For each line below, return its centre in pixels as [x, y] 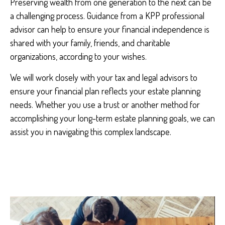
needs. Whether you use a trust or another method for [105, 104]
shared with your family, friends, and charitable [90, 43]
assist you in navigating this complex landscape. [91, 132]
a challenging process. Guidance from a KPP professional [107, 16]
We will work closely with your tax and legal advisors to [104, 77]
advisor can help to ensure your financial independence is [110, 29]
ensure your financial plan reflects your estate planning [105, 91]
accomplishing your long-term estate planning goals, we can [113, 118]
